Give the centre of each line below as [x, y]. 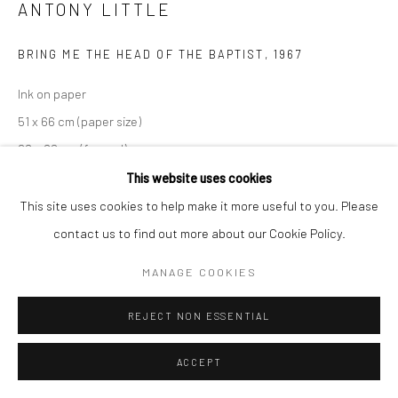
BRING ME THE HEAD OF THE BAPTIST [141, 55]
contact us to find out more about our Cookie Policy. [199, 233]
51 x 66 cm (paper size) [80, 121]
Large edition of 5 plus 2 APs [97, 176]
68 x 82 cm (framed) [72, 149]
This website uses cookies [199, 178]
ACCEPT [199, 362]
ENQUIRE [46, 236]
